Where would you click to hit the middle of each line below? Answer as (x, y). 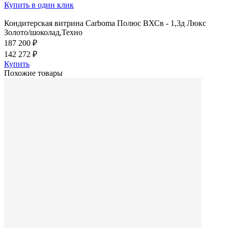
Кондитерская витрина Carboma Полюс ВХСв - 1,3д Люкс (105, 23)
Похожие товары (33, 73)
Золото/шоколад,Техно (43, 32)
